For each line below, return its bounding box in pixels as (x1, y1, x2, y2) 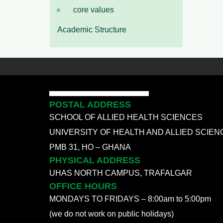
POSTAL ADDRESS (49, 100, 131, 110)
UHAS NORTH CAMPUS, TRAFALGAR (49, 169, 192, 178)
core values (73, 5, 114, 14)
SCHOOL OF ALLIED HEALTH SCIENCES (49, 113, 203, 122)
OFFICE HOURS (49, 181, 117, 192)
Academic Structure (57, 25, 126, 34)
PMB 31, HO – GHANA (49, 143, 131, 152)
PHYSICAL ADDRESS (49, 155, 140, 166)
